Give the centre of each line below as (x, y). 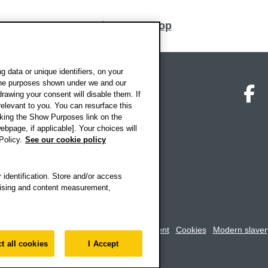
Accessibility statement (126, 229)
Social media (170, 87)
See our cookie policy (66, 140)
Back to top (142, 26)
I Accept (103, 243)
